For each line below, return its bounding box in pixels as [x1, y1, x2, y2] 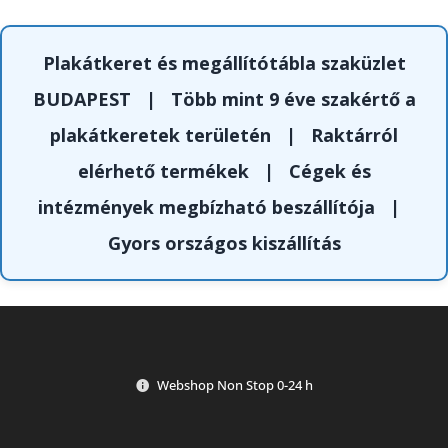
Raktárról [311, 123, 398, 147]
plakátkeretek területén [50, 123, 271, 147]
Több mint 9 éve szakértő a [170, 87, 416, 111]
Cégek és [288, 159, 371, 183]
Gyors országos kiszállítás [107, 231, 341, 255]
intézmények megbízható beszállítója [38, 195, 375, 219]
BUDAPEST [32, 87, 131, 111]
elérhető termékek [77, 159, 249, 183]
